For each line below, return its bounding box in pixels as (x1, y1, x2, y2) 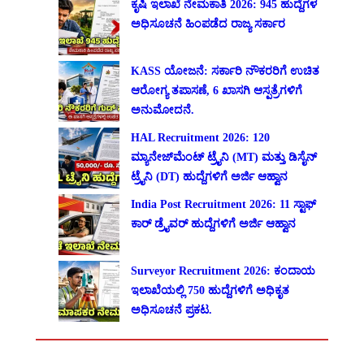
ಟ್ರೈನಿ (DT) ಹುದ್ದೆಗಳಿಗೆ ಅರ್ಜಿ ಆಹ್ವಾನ (131, 169, 288, 183)
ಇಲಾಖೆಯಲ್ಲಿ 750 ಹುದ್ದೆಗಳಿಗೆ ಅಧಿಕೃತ (131, 283, 290, 297)
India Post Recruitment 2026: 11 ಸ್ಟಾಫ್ (131, 197, 317, 210)
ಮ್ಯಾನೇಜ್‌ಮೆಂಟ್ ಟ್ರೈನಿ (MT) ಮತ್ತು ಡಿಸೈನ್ (131, 149, 318, 163)
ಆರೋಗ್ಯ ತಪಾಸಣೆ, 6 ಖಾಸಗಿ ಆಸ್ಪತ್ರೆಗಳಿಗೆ (131, 83, 303, 97)
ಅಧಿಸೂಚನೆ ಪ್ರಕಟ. (131, 302, 213, 316)
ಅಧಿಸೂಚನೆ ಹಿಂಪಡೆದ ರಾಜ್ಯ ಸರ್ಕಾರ (131, 16, 286, 30)
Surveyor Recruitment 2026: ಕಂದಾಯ (131, 263, 316, 277)
